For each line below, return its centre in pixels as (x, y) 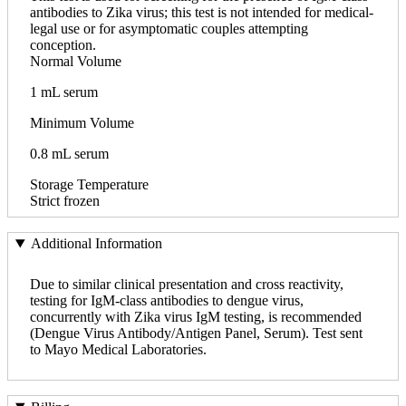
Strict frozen (65, 200)
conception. (63, 44)
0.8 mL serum (69, 153)
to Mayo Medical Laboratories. (118, 350)
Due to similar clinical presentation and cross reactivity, (187, 285)
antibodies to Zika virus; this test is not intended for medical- (202, 12)
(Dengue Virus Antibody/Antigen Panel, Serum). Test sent (196, 333)
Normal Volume (76, 61)
